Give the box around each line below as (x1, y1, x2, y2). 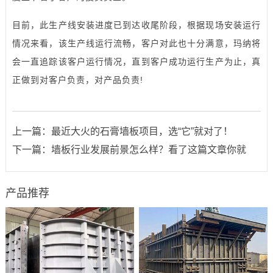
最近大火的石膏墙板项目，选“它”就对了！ (51, 126, 233, 136)
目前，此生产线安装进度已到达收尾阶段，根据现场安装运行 (12, 19, 261, 30)
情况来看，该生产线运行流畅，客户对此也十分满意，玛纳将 (12, 38, 261, 48)
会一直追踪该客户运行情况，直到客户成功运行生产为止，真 (12, 56, 261, 66)
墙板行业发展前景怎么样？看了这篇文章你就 (51, 144, 246, 155)
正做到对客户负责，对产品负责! (12, 74, 143, 85)
